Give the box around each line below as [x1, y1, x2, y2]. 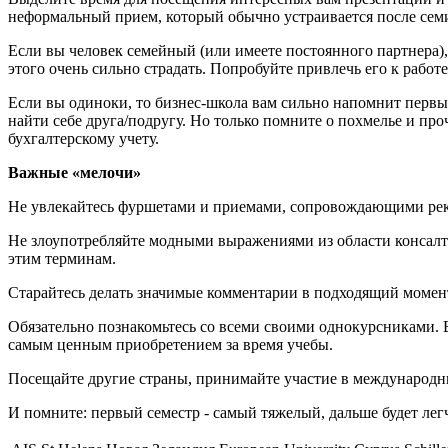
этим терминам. [8, 249, 116, 267]
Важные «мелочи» [8, 163, 141, 181]
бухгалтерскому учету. [8, 129, 159, 147]
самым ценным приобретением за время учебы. [8, 335, 333, 353]
